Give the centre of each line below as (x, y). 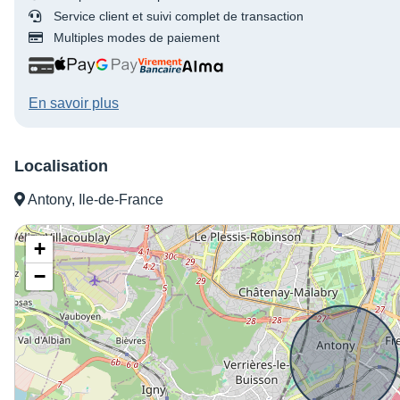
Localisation (61, 167)
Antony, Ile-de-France (94, 200)
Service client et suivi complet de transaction (179, 17)
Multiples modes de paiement (137, 38)
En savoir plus (74, 104)
